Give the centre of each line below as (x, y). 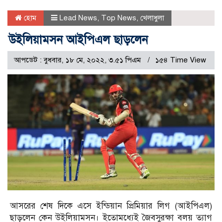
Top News (119, 18)
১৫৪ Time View (181, 60)
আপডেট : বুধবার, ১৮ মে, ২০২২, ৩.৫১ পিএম (78, 60)
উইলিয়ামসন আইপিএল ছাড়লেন (78, 39)
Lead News (78, 18)
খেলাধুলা (152, 18)
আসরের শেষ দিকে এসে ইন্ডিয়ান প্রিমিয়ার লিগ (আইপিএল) (111, 206)
